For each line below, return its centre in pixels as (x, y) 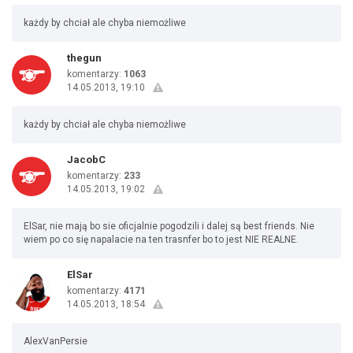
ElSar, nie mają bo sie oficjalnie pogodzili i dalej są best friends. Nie (169, 226)
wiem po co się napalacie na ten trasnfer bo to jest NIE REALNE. (161, 240)
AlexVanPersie (56, 341)
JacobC (86, 160)
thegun (84, 58)
